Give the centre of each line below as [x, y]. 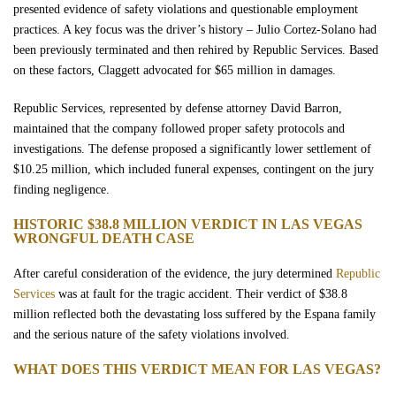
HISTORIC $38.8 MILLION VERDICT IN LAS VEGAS [188, 224]
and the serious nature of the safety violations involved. [152, 335]
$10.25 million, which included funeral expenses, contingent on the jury [194, 169]
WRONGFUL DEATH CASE [104, 238]
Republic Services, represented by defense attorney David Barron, [178, 108]
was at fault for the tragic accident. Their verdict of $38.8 [201, 294]
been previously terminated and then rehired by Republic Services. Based [196, 50]
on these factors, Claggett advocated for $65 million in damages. [175, 70]
